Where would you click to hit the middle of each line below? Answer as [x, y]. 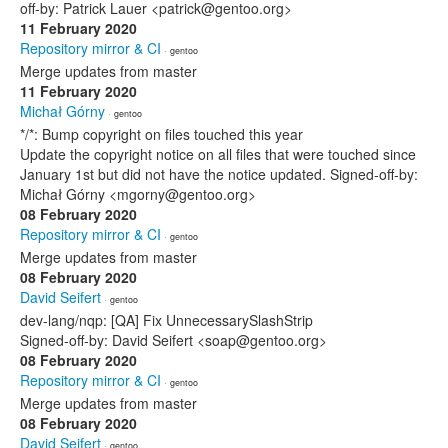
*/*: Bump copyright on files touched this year [161, 134]
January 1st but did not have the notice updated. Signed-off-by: [219, 174]
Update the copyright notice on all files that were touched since [218, 154]
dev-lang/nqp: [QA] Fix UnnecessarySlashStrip [166, 320]
